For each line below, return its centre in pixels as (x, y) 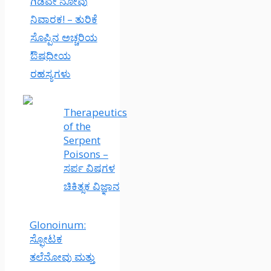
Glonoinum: (58, 225)
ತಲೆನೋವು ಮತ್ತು (63, 257)
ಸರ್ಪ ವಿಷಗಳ (89, 168)
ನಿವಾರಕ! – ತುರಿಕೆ (64, 19)
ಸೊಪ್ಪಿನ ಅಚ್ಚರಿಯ (64, 37)
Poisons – (86, 154)
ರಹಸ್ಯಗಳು (50, 73)
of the (77, 126)
